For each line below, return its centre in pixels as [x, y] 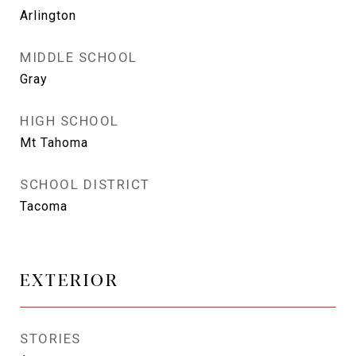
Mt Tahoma [54, 143]
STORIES [50, 339]
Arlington [48, 15]
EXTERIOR [70, 279]
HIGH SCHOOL [70, 121]
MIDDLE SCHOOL [79, 57]
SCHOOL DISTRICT [85, 184]
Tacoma [44, 206]
